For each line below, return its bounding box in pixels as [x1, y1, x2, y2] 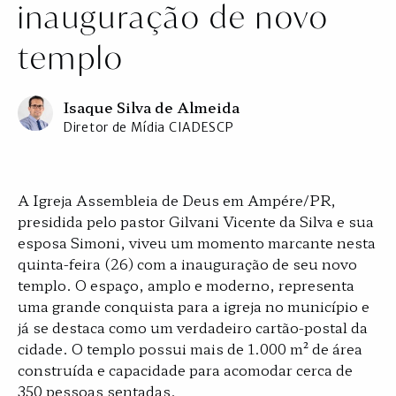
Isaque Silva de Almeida [64, 96, 240, 118]
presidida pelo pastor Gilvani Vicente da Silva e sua [18, 210, 374, 232]
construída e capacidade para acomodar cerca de [18, 359, 353, 380]
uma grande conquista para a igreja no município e [18, 295, 369, 316]
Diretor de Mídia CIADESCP [64, 119, 234, 135]
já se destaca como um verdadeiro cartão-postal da [18, 316, 368, 338]
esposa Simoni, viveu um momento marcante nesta [18, 232, 376, 253]
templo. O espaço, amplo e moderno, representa [18, 274, 354, 295]
